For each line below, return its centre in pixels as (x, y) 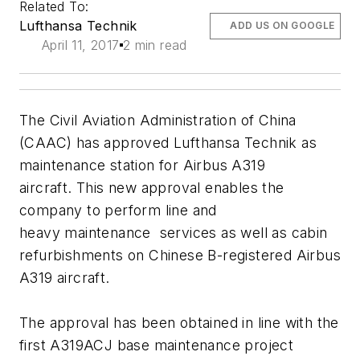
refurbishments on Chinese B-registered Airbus (180, 256)
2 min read (155, 45)
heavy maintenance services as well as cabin (174, 233)
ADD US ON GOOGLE (282, 26)
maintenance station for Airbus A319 (142, 166)
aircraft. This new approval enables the (152, 188)
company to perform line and (118, 211)
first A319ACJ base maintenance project (157, 346)
